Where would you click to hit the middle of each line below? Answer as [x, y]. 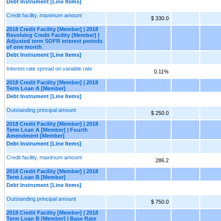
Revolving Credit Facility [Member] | [53, 35]
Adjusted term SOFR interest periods [55, 41]
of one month [24, 47]
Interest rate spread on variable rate [49, 68]
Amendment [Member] [36, 135]
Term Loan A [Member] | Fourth [47, 129]
